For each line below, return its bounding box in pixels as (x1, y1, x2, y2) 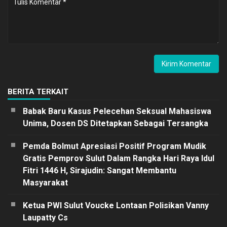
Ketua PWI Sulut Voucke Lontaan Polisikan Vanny (23, 200, 209, 210)
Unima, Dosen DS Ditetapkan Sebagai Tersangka (23, 118, 208, 128)
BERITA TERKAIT (8, 87, 68, 96)
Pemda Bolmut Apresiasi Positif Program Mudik (23, 141, 206, 151)
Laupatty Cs (23, 212, 68, 222)
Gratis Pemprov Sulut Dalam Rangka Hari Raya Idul (23, 153, 214, 163)
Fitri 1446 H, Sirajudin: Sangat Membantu (23, 165, 176, 175)
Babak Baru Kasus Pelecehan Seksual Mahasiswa (23, 106, 211, 116)
